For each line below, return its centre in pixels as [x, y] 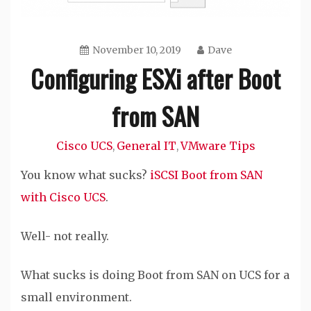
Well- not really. [65, 236]
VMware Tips [218, 146]
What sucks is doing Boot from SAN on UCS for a [155, 275]
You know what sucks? [85, 175]
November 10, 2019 [136, 50]
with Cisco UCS [63, 197]
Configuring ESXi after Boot [155, 78]
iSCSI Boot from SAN [206, 175]
